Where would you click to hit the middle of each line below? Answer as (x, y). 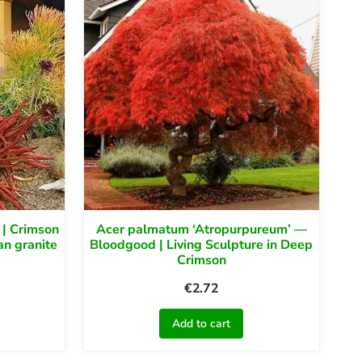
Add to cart (202, 323)
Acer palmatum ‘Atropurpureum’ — (201, 229)
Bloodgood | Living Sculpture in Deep (202, 244)
